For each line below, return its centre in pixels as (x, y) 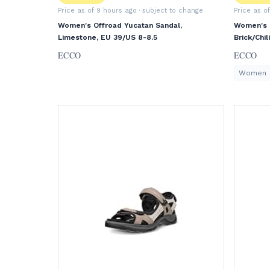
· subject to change (170, 11)
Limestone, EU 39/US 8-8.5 (108, 37)
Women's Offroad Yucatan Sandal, (120, 25)
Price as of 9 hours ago (97, 11)
